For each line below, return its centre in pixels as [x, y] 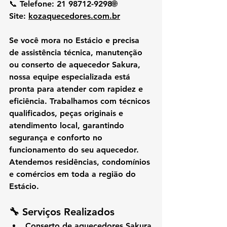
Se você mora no [42, 40]
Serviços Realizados [68, 212]
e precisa [122, 40]
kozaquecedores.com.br [74, 16]
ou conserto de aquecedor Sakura [73, 64]
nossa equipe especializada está [71, 77]
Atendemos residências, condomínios [81, 162]
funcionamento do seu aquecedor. [74, 149]
